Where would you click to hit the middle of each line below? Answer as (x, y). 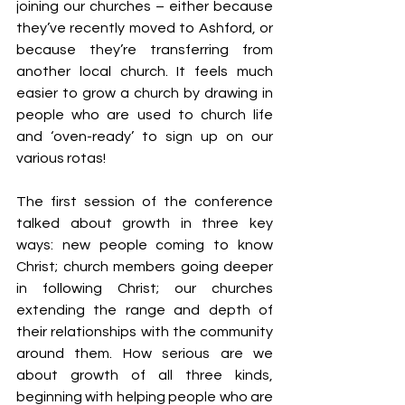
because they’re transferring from (145, 50)
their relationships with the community (145, 332)
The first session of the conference (145, 202)
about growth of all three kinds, (145, 375)
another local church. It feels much (145, 71)
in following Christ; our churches (145, 288)
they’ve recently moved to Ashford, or (145, 28)
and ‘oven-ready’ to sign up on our (145, 137)
